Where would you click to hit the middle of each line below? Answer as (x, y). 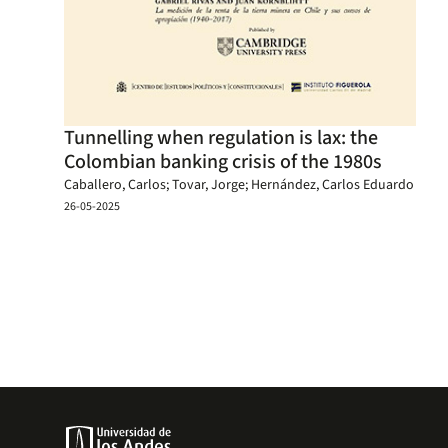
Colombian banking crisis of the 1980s (223, 162)
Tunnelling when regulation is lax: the (221, 138)
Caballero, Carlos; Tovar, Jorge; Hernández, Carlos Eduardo (239, 185)
